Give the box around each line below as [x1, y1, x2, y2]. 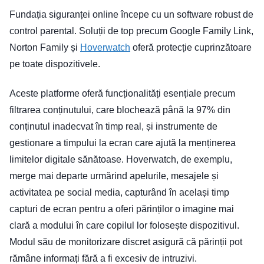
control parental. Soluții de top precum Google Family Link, [9, 25, 253, 36]
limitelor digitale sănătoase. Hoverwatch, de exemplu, [9, 154, 232, 164]
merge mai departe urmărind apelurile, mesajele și [9, 170, 219, 181]
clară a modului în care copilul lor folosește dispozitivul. [9, 220, 239, 230]
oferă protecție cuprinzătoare [130, 42, 252, 52]
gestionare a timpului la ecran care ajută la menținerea [9, 137, 236, 148]
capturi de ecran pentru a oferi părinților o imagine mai [9, 203, 234, 214]
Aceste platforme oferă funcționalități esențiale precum [9, 88, 235, 98]
